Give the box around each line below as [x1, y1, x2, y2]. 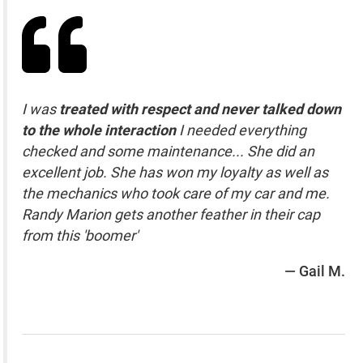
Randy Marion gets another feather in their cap [22, 205, 321, 223]
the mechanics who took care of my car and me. [22, 184, 331, 202]
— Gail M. [284, 262, 345, 280]
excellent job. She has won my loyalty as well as [22, 163, 329, 181]
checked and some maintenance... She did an [22, 142, 315, 160]
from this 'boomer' [22, 226, 139, 244]
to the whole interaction [22, 121, 177, 139]
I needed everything [176, 121, 307, 139]
